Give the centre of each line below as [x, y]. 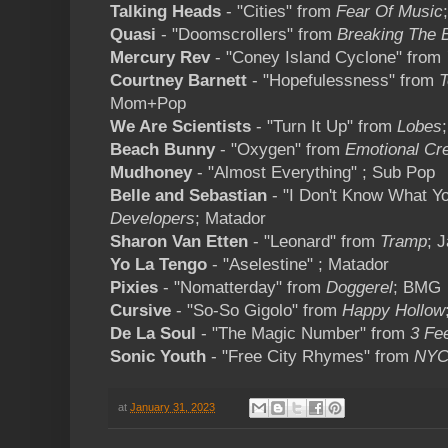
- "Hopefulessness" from [343, 81]
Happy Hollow [393, 311]
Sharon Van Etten [179, 242]
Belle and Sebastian [188, 196]
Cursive [143, 311]
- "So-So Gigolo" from [259, 311]
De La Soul [153, 334]
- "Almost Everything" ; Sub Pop [313, 173]
